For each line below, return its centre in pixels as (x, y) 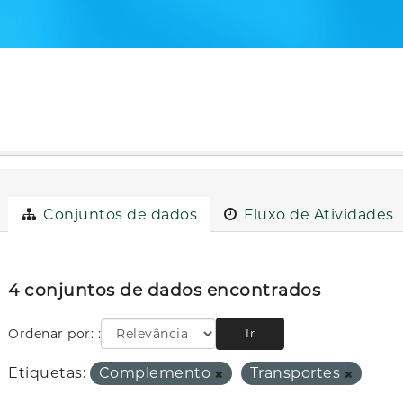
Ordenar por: (53, 334)
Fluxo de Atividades (317, 214)
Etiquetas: (47, 373)
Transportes (297, 373)
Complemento (157, 373)
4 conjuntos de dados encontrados (165, 291)
